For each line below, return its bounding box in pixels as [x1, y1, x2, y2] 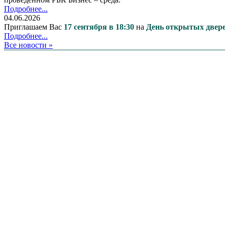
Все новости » [4, 40, 53, 49]
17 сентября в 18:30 [64, 22, 134, 31]
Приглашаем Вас [4, 22, 64, 31]
